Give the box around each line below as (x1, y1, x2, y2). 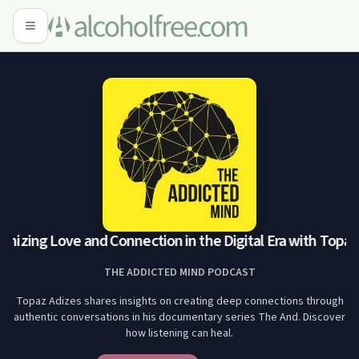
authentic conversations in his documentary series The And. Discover (14, 309, 345, 325)
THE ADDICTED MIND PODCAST (103, 264, 256, 280)
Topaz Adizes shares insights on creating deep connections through (15, 293, 344, 309)
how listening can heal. (126, 325, 233, 341)
